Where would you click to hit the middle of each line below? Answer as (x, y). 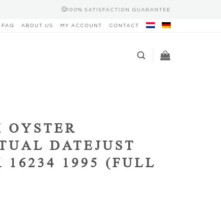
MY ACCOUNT (81, 25)
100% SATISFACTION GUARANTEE (119, 9)
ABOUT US (37, 25)
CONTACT (124, 25)
